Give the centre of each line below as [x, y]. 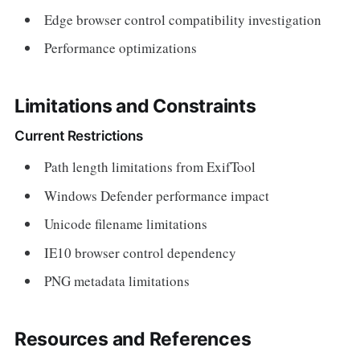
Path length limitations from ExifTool [150, 167]
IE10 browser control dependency [141, 252]
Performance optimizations [121, 48]
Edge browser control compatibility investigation [183, 19]
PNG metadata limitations [117, 281]
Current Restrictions [78, 136]
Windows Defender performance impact [157, 195]
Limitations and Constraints [135, 106]
